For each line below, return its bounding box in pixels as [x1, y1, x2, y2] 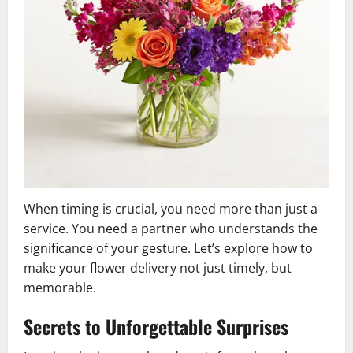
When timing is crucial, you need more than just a [24, 199, 318, 217]
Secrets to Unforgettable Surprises [24, 311, 288, 340]
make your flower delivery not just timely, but [24, 258, 292, 277]
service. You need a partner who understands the [24, 219, 318, 237]
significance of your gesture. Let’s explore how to [24, 239, 313, 257]
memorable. [24, 278, 96, 296]
